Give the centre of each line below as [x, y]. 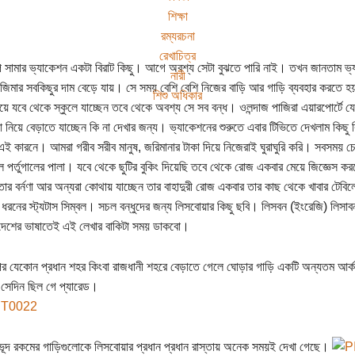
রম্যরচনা [177, 36]
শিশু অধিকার [177, 95]
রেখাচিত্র [177, 55]
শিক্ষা [177, 16]
